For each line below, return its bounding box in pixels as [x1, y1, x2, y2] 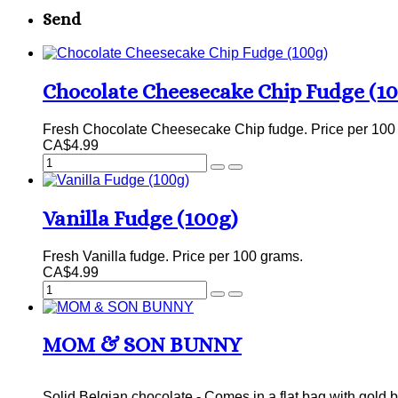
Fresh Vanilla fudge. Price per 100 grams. [43, 248, 303, 264]
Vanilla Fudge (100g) [43, 205, 237, 231]
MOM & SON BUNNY [43, 332, 242, 358]
